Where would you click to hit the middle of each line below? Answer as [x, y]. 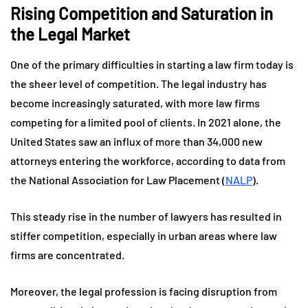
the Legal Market [70, 34]
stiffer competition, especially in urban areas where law [144, 236]
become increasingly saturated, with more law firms [135, 103]
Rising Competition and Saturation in [142, 14]
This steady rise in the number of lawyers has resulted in [146, 217]
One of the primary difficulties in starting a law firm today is [152, 65]
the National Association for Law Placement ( [118, 180]
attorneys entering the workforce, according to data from [148, 161]
